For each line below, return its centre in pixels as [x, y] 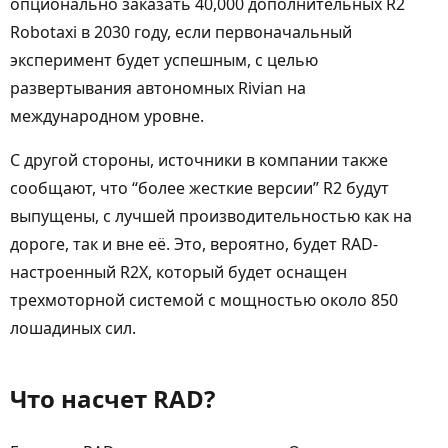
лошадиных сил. [73, 328]
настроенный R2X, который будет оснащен [178, 272]
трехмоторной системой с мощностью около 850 [204, 300]
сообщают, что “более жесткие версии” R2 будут [199, 188]
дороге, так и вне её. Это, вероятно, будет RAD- [194, 244]
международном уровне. [107, 116]
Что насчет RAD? [112, 398]
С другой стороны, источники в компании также [199, 160]
